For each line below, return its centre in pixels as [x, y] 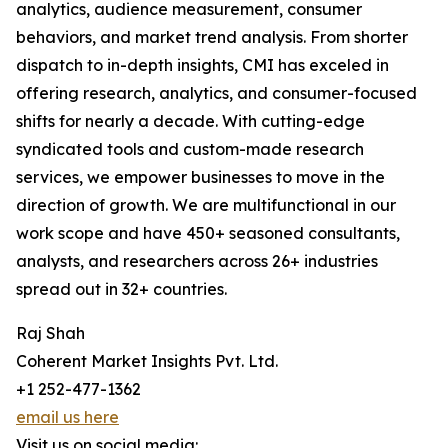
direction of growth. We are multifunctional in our [206, 205]
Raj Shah [50, 333]
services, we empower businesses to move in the [200, 177]
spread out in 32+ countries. [121, 289]
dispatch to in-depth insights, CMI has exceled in [202, 65]
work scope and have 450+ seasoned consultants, [208, 233]
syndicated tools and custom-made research [190, 149]
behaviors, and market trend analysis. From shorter [212, 37]
